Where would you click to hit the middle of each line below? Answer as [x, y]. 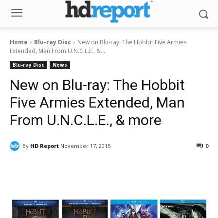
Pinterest [166, 171]
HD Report [45, 145]
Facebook [46, 171]
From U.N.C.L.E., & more [86, 120]
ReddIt [108, 171]
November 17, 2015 [85, 146]
